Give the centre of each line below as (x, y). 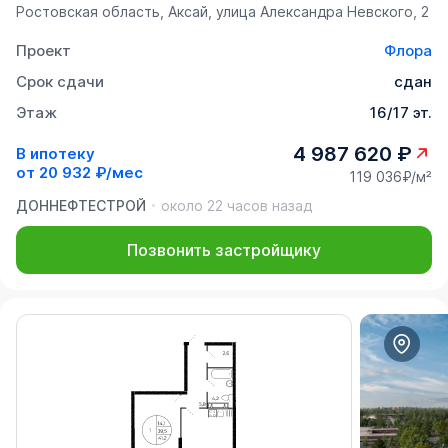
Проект (43, 50)
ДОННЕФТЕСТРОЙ (81, 205)
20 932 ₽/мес (91, 172)
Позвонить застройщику (224, 249)
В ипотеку (55, 153)
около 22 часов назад (236, 205)
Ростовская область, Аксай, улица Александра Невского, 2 (222, 11)
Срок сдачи (60, 81)
